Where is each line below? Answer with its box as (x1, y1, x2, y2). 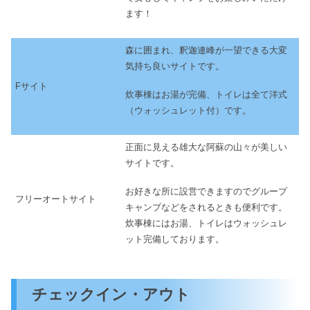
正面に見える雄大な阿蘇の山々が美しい (125, 142, 287, 153)
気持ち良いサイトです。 (125, 61, 224, 72)
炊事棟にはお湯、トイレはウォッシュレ (125, 218, 287, 228)
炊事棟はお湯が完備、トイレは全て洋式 (125, 89, 287, 100)
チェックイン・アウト (32, 286, 191, 304)
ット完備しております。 (125, 234, 224, 244)
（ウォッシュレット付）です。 (125, 105, 251, 116)
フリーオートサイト (15, 194, 96, 205)
